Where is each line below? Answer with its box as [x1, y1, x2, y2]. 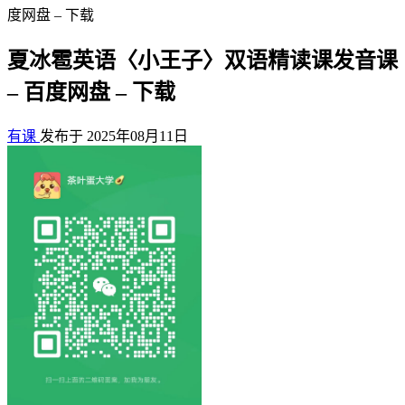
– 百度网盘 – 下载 [7, 80, 175, 104]
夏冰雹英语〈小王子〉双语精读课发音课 [7, 48, 398, 72]
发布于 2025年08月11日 [40, 127, 188, 144]
